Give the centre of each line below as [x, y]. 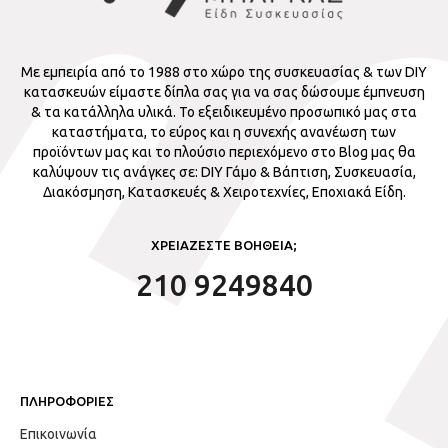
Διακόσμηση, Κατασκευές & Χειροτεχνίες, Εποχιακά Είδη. [224, 192]
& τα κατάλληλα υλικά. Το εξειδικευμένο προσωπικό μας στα [224, 112]
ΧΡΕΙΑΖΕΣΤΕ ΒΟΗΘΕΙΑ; [224, 245]
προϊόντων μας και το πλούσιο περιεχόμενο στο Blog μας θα [224, 152]
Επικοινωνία [58, 434]
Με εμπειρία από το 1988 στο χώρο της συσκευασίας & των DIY [224, 72]
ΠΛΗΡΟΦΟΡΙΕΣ [67, 401]
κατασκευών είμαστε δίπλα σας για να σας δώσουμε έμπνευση [224, 92]
